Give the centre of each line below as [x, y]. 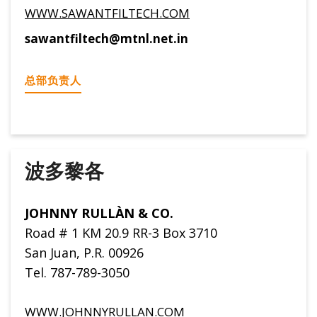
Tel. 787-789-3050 [77, 272]
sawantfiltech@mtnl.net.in [106, 39]
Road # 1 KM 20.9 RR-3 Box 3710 [121, 232]
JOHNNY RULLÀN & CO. [99, 213]
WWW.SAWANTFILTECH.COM [107, 13]
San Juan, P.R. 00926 [84, 252]
